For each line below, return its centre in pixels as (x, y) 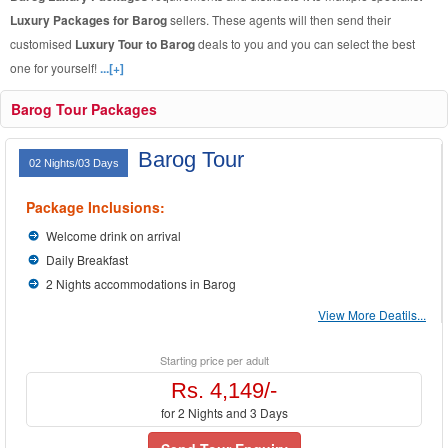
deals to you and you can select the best (306, 43)
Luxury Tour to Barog (136, 44)
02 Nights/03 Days (75, 163)
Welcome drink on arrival (113, 235)
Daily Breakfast (87, 259)
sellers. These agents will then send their (280, 19)
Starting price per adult (214, 360)
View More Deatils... (372, 314)
